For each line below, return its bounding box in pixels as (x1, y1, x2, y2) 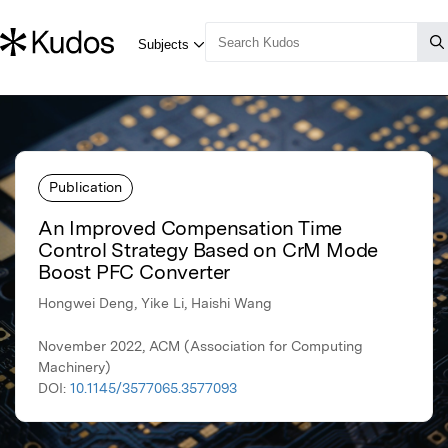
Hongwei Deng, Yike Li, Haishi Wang (38, 295, 272, 312)
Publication (49, 178, 122, 195)
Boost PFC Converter (38, 260, 231, 285)
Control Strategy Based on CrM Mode (38, 238, 379, 263)
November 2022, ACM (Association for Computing (38, 338, 363, 355)
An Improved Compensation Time (38, 216, 343, 241)
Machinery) (38, 359, 111, 376)
